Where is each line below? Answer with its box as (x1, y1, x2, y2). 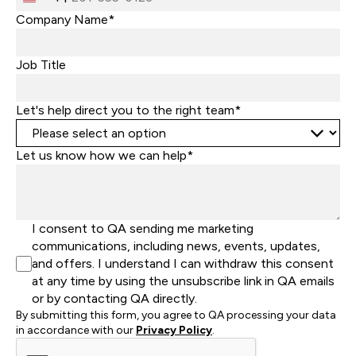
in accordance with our (16, 323, 136, 337)
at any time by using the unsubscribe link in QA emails (32, 273, 335, 288)
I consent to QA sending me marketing (32, 221, 253, 236)
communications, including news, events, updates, (32, 238, 320, 253)
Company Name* (16, 12, 114, 27)
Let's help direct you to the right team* (16, 103, 241, 118)
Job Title (16, 57, 66, 72)
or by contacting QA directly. (32, 291, 197, 306)
